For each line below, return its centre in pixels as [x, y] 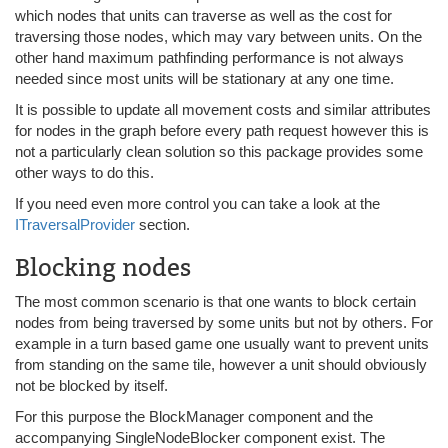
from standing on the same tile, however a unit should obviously [221, 364]
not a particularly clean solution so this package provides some [219, 151]
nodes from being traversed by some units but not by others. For [224, 322]
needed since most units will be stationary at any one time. [204, 78]
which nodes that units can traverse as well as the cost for [203, 15]
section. [162, 224]
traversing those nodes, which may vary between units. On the [218, 36]
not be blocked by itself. [91, 385]
